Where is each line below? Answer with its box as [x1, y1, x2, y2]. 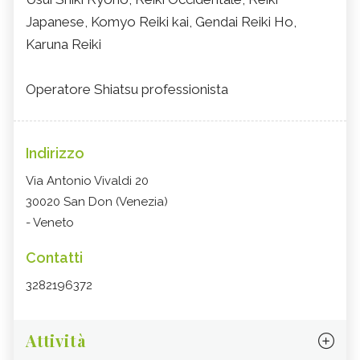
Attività [26, 329, 86, 352]
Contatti [26, 249, 83, 267]
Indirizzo [26, 145, 84, 162]
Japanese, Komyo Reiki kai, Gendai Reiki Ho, [26, 14, 297, 31]
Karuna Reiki [26, 36, 101, 53]
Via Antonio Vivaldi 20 [26, 174, 149, 189]
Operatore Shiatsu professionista [26, 81, 228, 98]
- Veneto [26, 215, 74, 231]
